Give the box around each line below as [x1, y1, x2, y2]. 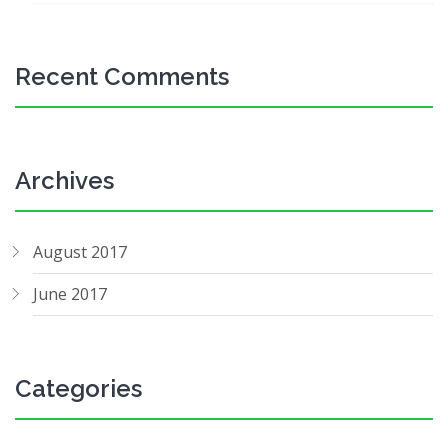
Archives [15, 166, 114, 195]
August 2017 [33, 241, 127, 263]
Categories [15, 374, 142, 403]
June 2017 [33, 283, 107, 305]
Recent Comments [15, 62, 229, 91]
